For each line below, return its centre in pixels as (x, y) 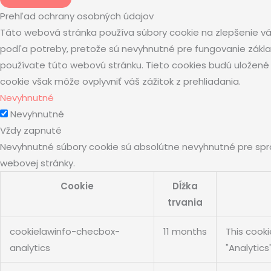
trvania (185, 202)
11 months (185, 231)
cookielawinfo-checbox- (65, 231)
